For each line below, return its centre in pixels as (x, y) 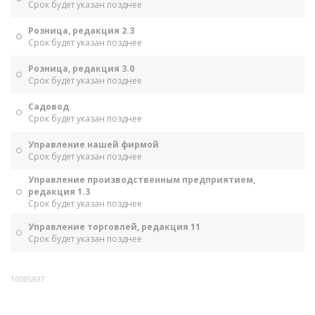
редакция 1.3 (59, 192)
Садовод (49, 107)
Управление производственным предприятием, (142, 180)
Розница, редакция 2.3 (81, 31)
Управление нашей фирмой (94, 144)
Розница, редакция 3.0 (81, 69)
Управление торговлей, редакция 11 (114, 227)
